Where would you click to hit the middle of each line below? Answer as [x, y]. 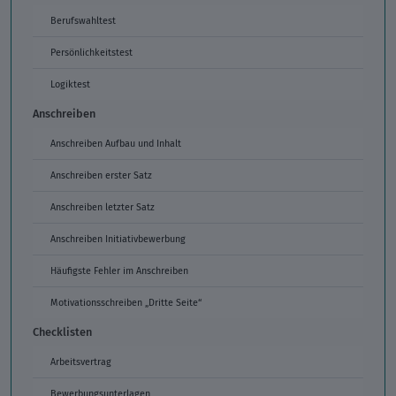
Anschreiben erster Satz [101, 175]
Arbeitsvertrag [81, 361]
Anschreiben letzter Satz [103, 206]
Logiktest [70, 84]
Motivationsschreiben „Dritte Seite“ [126, 302]
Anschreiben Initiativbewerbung [118, 238]
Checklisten [62, 331]
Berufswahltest [83, 20]
